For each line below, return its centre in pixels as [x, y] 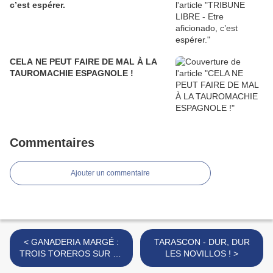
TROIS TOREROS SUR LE [71, 253]
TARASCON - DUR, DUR [202, 242]
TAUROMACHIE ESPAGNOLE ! [72, 73]
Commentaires [52, 142]
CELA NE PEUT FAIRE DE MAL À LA [83, 61]
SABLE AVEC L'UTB [71, 265]
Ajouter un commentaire [110, 173]
